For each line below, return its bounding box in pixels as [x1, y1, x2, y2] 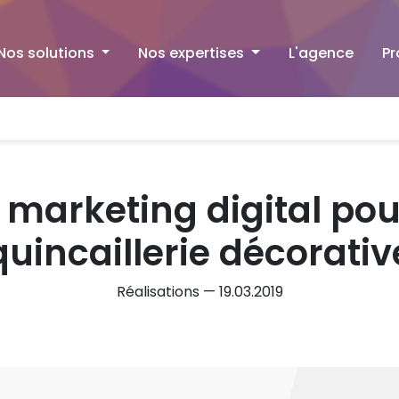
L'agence [289, 43, 354, 63]
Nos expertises [138, 43, 248, 63]
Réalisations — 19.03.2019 [116, 281, 283, 302]
